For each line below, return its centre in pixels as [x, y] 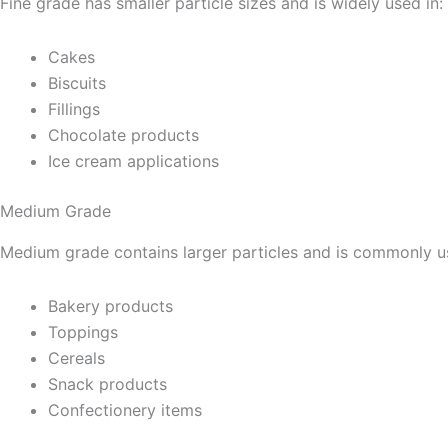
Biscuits [77, 83]
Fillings [74, 109]
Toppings [83, 331]
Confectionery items [125, 409]
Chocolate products [123, 135]
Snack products [107, 383]
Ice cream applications [133, 161]
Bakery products [110, 305]
